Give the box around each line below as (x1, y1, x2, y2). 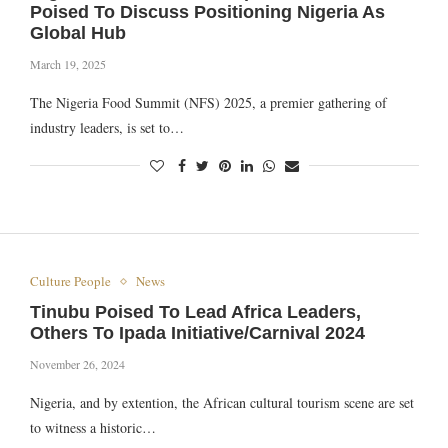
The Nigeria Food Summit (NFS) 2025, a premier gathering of (29, 93, 387, 112)
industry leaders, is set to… (29, 118, 184, 137)
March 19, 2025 (29, 56, 106, 72)
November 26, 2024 (29, 356, 125, 373)
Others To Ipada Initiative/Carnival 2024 (29, 323, 365, 344)
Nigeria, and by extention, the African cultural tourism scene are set (29, 393, 414, 413)
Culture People (29, 272, 111, 291)
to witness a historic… (29, 418, 156, 438)
